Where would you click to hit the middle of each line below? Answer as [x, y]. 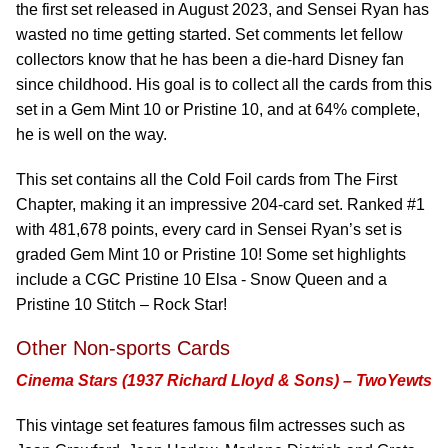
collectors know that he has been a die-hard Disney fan [210, 59]
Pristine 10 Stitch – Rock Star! [121, 304]
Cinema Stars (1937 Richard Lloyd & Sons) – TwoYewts [224, 380]
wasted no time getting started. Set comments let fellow [209, 34]
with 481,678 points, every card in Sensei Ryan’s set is [209, 229]
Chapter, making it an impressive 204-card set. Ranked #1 [220, 204]
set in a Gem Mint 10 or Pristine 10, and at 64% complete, [218, 109]
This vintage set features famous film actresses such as [210, 425]
